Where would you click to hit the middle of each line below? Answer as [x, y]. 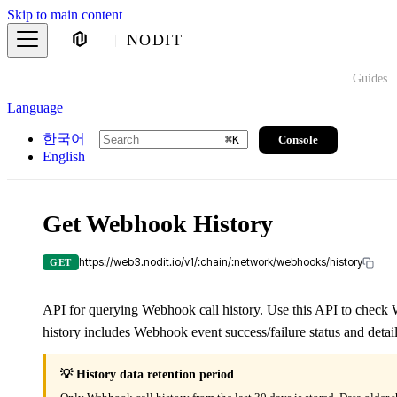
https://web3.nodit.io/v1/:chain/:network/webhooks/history [220, 263]
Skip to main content [65, 15]
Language [35, 108]
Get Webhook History [158, 224]
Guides [370, 78]
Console [298, 139]
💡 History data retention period [147, 375]
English [64, 156]
